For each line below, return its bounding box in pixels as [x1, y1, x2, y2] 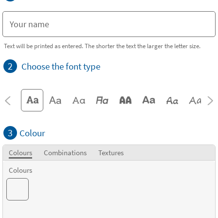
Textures [98, 148, 124, 157]
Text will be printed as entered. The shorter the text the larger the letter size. [4, 42, 200, 50]
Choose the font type [21, 60, 100, 72]
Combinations [44, 148, 87, 157]
